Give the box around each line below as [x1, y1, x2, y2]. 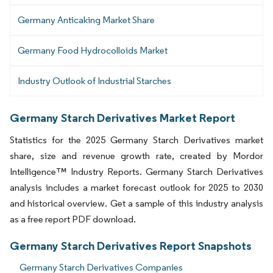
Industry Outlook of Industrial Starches [18, 75, 171, 87]
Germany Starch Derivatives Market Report [10, 110, 235, 126]
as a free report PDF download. [10, 213, 136, 225]
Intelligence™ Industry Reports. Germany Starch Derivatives [10, 166, 263, 178]
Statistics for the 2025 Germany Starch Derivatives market [10, 134, 263, 146]
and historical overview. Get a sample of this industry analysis [10, 197, 263, 210]
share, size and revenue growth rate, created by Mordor [10, 150, 263, 162]
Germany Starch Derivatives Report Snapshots [10, 238, 252, 253]
